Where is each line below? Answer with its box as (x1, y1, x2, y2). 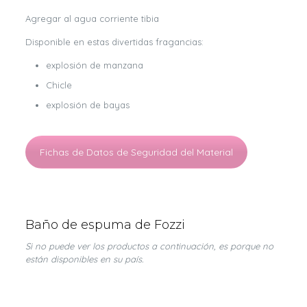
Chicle (45, 79, 72, 91)
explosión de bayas (45, 99, 130, 111)
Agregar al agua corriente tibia (25, 13, 159, 25)
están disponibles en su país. (25, 254, 143, 265)
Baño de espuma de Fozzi (25, 217, 185, 233)
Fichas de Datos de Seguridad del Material (39, 146, 233, 159)
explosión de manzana (45, 60, 143, 71)
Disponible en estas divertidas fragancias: (25, 36, 204, 48)
